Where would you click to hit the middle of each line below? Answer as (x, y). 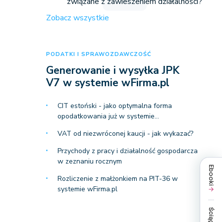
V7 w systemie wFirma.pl (108, 83)
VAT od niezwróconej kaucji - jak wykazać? (125, 134)
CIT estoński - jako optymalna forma (114, 106)
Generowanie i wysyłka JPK (112, 70)
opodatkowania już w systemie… (108, 116)
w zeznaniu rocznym (89, 161)
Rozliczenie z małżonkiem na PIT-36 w (117, 179)
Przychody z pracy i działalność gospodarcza (127, 151)
